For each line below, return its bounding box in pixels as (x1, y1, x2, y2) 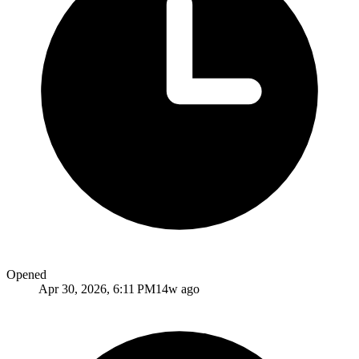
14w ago (155, 281, 200, 296)
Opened (6, 267, 46, 281)
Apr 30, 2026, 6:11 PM (38, 281, 155, 296)
